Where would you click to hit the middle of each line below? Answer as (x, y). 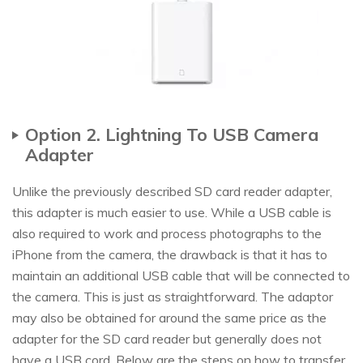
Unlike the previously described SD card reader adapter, (172, 192)
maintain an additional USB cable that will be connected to (181, 276)
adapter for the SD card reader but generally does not (167, 339)
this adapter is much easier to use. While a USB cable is (172, 213)
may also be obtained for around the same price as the (169, 318)
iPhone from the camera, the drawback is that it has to (170, 255)
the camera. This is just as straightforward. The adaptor (173, 297)
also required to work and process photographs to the (167, 234)
